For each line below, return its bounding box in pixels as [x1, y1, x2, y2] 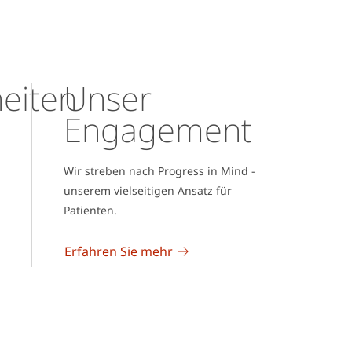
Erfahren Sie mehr [64, 242, 173, 260]
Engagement [63, 106, 252, 152]
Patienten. [63, 202, 117, 218]
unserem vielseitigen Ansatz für [63, 182, 232, 198]
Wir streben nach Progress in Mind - [63, 163, 255, 178]
